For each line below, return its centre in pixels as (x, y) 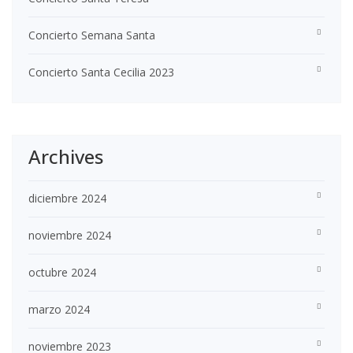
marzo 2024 (59, 310)
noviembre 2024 (70, 236)
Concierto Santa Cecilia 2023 (101, 72)
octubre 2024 (62, 273)
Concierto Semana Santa (92, 35)
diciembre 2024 (67, 199)
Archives (66, 157)
